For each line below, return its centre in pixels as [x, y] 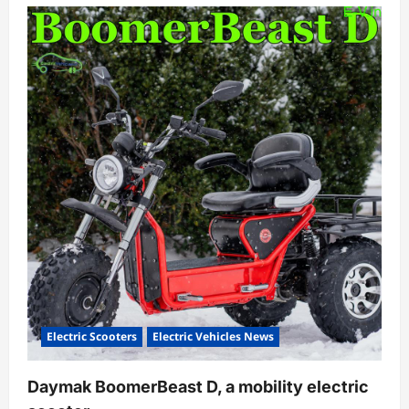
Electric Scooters [92, 336]
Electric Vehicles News [213, 336]
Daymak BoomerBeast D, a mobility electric [198, 387]
